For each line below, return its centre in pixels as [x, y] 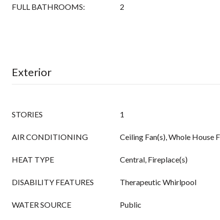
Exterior [32, 72]
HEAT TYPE [33, 159]
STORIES [27, 114]
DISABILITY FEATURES [53, 182]
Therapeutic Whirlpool [158, 182]
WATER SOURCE [41, 205]
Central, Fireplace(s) [154, 159]
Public [131, 205]
